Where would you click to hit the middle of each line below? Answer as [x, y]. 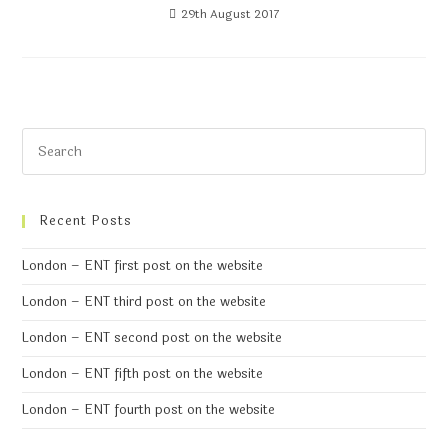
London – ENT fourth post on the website [149, 409]
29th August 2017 [230, 13]
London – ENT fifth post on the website [143, 373]
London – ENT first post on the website [143, 265]
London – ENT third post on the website [144, 301]
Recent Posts [86, 220]
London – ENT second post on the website [152, 337]
